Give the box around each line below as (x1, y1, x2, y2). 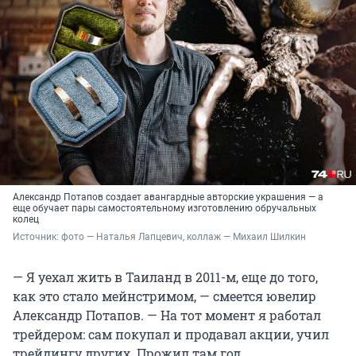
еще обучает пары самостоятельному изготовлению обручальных (13, 203, 316, 215)
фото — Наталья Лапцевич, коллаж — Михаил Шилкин (61, 231, 306, 243)
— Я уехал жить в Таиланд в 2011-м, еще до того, (13, 269, 318, 286)
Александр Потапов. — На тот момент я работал (13, 307, 321, 324)
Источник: (13, 231, 61, 243)
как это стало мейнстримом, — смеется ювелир (13, 288, 316, 305)
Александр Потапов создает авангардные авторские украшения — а (13, 192, 323, 203)
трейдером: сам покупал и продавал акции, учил (13, 326, 329, 343)
